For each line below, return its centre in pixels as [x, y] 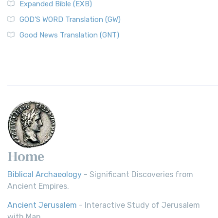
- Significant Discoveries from [137, 174]
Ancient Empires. [38, 186]
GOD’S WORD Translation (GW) [70, 19]
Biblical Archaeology [45, 174]
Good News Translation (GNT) [69, 35]
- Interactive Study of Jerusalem [138, 205]
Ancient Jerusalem [42, 205]
